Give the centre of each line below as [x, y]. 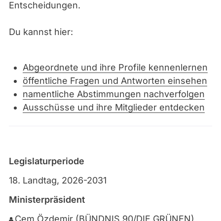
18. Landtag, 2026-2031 [58, 180]
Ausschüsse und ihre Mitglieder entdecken [114, 107]
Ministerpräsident [47, 200]
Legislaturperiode [47, 161]
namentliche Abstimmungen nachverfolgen [114, 94]
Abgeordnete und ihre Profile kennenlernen [115, 67]
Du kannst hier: [41, 32]
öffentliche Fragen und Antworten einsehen [115, 81]
